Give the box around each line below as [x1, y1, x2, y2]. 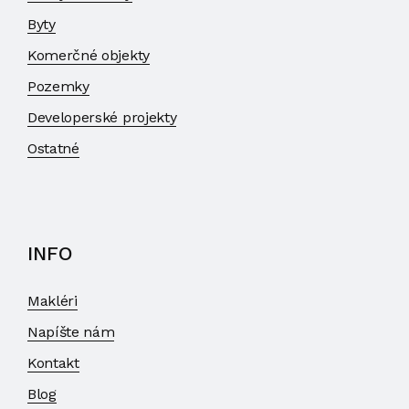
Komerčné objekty [27, 46, 150, 64]
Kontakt [27, 353, 79, 372]
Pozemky [27, 77, 89, 95]
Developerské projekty [27, 108, 177, 126]
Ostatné [27, 139, 79, 157]
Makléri [27, 291, 78, 309]
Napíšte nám [27, 322, 115, 341]
